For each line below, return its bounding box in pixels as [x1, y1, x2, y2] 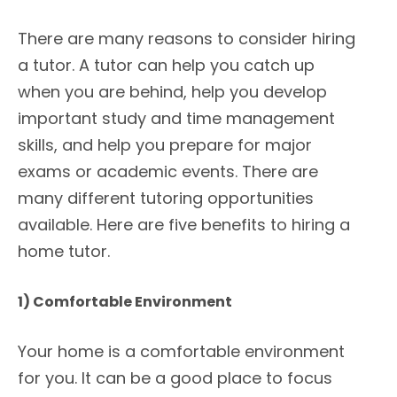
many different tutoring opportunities [18, 187, 314, 210]
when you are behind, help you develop [18, 81, 327, 104]
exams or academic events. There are [18, 160, 318, 183]
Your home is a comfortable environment [18, 340, 345, 363]
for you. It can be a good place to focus [18, 367, 332, 390]
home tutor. [18, 240, 110, 263]
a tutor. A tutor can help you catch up [18, 54, 315, 77]
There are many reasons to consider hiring [18, 27, 355, 51]
